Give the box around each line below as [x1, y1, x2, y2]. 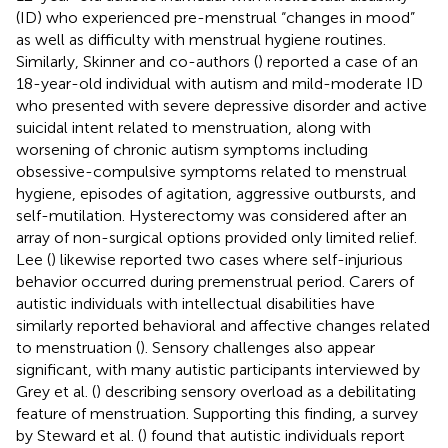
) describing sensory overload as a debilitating [96, 381, 416, 401]
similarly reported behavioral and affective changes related [16, 315, 430, 335]
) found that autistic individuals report [142, 425, 405, 445]
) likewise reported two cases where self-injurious [51, 249, 403, 269]
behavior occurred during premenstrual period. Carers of [16, 271, 414, 291]
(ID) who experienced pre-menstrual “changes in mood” [16, 7, 415, 27]
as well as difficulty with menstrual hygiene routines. [16, 29, 386, 49]
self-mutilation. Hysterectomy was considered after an [16, 205, 407, 225]
